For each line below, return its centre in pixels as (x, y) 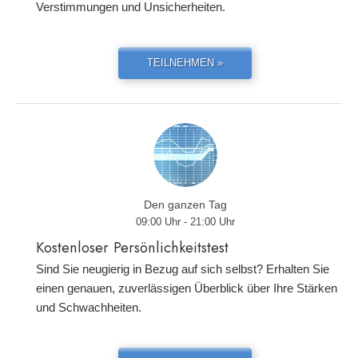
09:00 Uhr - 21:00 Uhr (185, 222)
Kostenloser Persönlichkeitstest (132, 247)
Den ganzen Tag (185, 205)
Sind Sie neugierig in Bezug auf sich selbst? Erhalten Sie (183, 269)
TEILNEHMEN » (185, 63)
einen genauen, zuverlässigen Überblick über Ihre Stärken (187, 288)
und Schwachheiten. (89, 307)
